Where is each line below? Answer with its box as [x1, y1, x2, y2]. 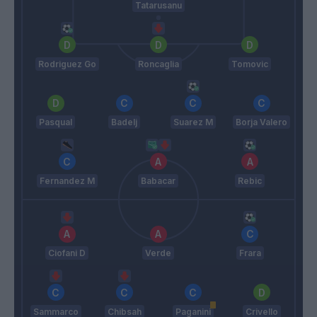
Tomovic [231, 58, 269, 69]
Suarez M [173, 117, 213, 128]
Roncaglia [137, 58, 179, 69]
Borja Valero [236, 117, 287, 128]
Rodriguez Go [38, 58, 96, 69]
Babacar [141, 175, 176, 186]
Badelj [111, 117, 137, 128]
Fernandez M [39, 175, 95, 186]
